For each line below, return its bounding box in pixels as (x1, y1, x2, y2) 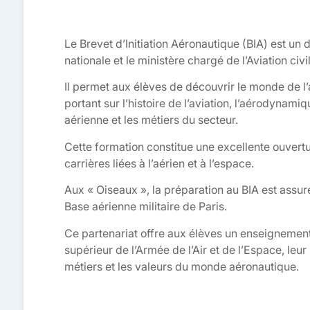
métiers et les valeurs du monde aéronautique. (64, 259, 299, 273)
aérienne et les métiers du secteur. (64, 113, 238, 127)
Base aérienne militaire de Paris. (64, 199, 227, 214)
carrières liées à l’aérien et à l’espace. (64, 156, 254, 170)
